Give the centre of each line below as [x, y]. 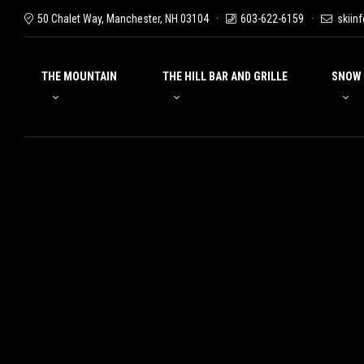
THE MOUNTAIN [79, 77]
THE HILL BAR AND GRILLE [225, 77]
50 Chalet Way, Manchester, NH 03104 [123, 18]
